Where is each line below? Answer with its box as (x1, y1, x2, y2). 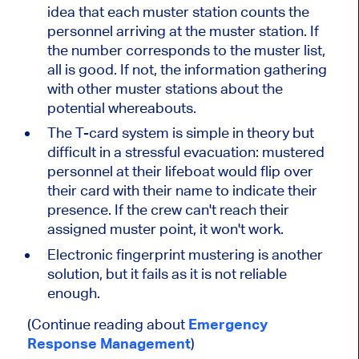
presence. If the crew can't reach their (46, 201, 289, 219)
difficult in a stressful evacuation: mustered (46, 143, 325, 161)
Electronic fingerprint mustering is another (46, 245, 323, 263)
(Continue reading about (26, 315, 188, 333)
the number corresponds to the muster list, (46, 41, 325, 58)
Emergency (188, 315, 268, 333)
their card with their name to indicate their (46, 182, 317, 200)
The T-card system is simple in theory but (46, 124, 314, 142)
